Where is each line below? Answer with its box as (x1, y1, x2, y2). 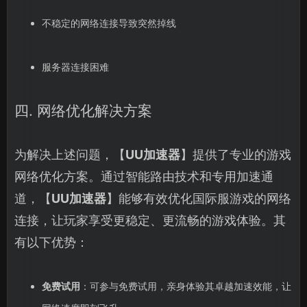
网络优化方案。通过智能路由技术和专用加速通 (14, 169, 273, 184)
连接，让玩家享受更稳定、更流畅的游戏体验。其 (14, 212, 286, 228)
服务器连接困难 (41, 60, 109, 73)
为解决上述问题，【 (14, 147, 125, 162)
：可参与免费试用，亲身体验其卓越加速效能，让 (79, 280, 291, 292)
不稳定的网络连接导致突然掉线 (41, 16, 176, 29)
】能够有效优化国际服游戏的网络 (106, 191, 291, 206)
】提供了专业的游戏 (180, 147, 291, 162)
